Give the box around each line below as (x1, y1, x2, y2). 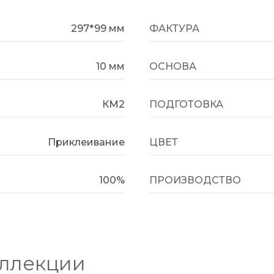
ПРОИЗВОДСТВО (149, 174, 241, 186)
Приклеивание (48, 136, 125, 148)
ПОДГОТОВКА (149, 98, 223, 110)
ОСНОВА (149, 61, 196, 72)
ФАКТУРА (149, 23, 199, 34)
